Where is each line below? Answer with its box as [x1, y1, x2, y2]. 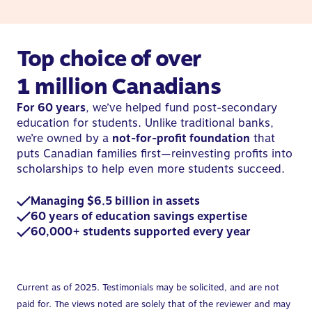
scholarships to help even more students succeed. [17, 162, 285, 176]
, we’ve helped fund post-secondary [86, 101, 277, 115]
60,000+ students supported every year [31, 225, 251, 239]
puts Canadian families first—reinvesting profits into [17, 147, 292, 161]
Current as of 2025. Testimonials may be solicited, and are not [17, 282, 279, 293]
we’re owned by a [17, 132, 112, 146]
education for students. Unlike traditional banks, [17, 116, 274, 130]
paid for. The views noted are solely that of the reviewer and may [17, 299, 290, 310]
